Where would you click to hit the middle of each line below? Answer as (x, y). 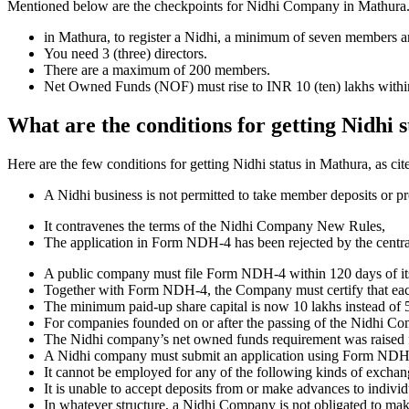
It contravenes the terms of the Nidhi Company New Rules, (215, 226)
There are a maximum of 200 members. (159, 70)
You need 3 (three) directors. (126, 54)
